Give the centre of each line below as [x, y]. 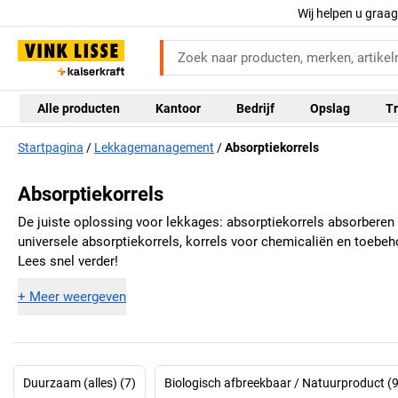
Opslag [330, 108]
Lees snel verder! [68, 262]
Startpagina [51, 148]
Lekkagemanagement [154, 148]
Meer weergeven [78, 296]
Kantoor [178, 108]
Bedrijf [255, 108]
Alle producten [79, 108]
